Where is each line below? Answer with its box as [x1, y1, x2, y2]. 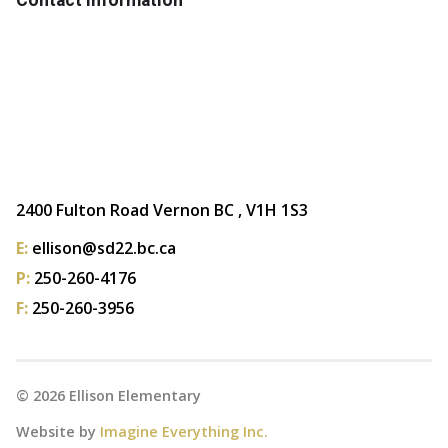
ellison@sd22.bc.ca [32, 236, 176, 259]
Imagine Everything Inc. [100, 421, 268, 441]
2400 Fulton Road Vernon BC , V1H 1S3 [16, 198, 308, 221]
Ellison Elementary [65, 385, 201, 405]
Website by [16, 421, 100, 441]
